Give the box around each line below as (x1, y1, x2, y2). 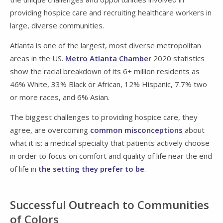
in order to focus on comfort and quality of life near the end (10, 150, 212, 161)
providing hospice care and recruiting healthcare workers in (10, 7, 212, 17)
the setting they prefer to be (38, 163, 144, 174)
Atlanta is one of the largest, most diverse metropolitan (10, 40, 201, 50)
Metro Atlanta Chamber (65, 53, 151, 63)
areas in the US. (10, 53, 65, 63)
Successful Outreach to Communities (10, 197, 209, 213)
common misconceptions (90, 124, 183, 135)
